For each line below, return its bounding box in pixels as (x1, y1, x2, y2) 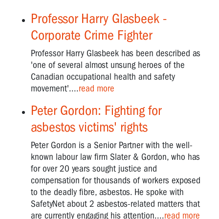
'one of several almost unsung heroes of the (31, 59, 185, 70)
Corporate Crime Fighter (31, 26, 152, 43)
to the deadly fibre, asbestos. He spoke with (31, 186, 184, 197)
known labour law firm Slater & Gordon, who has (31, 151, 200, 162)
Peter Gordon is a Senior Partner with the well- (31, 139, 193, 151)
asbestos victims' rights (31, 118, 148, 135)
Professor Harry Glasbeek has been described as (31, 47, 200, 59)
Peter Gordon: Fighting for (31, 102, 161, 118)
